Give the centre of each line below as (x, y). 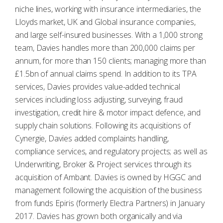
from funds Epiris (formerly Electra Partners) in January (110, 203)
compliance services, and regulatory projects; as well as (111, 151)
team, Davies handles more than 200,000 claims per (105, 48)
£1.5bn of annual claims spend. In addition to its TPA (106, 74)
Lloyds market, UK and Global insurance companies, (106, 22)
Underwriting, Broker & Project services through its (103, 164)
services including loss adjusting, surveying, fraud (99, 100)
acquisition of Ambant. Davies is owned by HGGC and (108, 177)
